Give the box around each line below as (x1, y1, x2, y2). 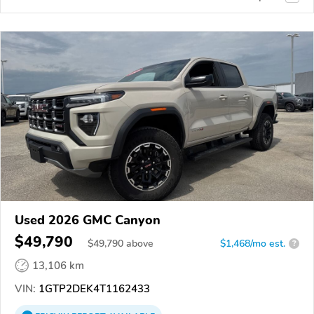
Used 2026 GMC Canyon (15, 211, 161, 228)
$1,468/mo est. (220, 236, 285, 250)
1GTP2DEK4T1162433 (36, 281, 150, 296)
